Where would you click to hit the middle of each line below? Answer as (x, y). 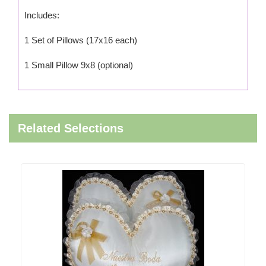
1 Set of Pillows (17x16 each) (81, 40)
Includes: (42, 15)
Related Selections (71, 128)
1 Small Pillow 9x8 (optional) (79, 65)
